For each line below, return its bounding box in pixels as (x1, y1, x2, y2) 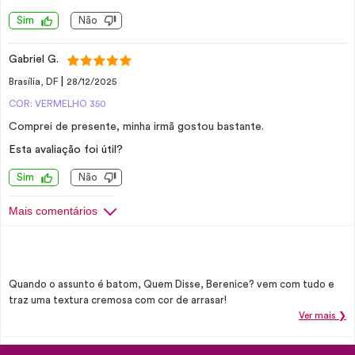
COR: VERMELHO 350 (9, 99, 106, 109)
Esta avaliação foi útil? (9, 144, 123, 155)
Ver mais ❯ (299, 311, 346, 320)
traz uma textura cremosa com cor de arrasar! (9, 295, 227, 305)
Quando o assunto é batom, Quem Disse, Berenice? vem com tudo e (9, 279, 334, 289)
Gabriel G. (9, 54, 59, 65)
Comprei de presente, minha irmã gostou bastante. (9, 121, 264, 132)
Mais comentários (9, 204, 97, 217)
